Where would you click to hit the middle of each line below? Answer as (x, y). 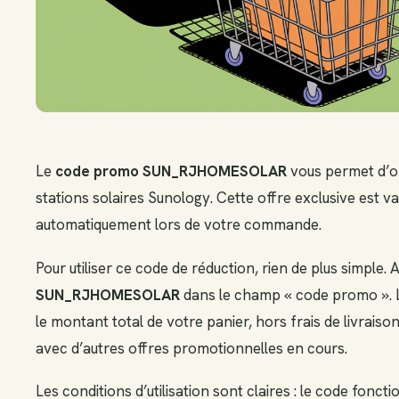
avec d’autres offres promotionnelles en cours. (191, 348)
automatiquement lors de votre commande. (179, 224)
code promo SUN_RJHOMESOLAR (171, 171)
